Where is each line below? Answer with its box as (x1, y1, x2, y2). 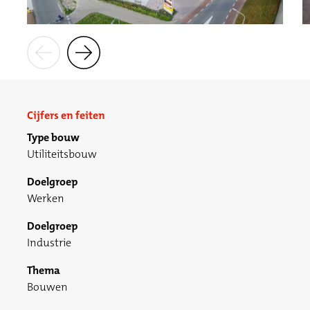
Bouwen (27, 280, 69, 295)
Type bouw (27, 130, 80, 145)
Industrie (27, 235, 72, 250)
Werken (27, 191, 65, 206)
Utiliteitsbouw (27, 147, 98, 162)
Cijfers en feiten (27, 107, 106, 122)
